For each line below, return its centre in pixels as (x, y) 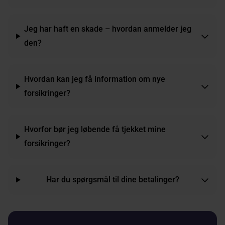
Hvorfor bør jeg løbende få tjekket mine (95, 130)
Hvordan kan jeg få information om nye (95, 79)
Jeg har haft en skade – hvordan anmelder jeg (108, 29)
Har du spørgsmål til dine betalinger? (113, 180)
